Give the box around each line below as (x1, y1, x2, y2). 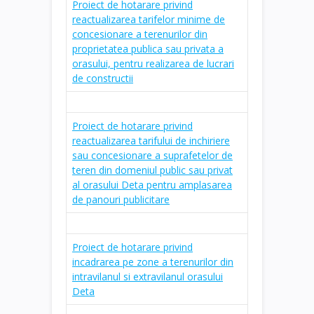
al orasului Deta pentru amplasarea (72, 177, 232, 191)
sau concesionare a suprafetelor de (72, 148, 233, 162)
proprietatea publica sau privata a (72, 41, 224, 55)
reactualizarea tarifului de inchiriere (72, 133, 230, 147)
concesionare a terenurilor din (72, 27, 207, 41)
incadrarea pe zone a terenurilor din (72, 254, 233, 268)
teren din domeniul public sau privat (72, 163, 233, 177)
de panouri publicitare (72, 192, 170, 206)
